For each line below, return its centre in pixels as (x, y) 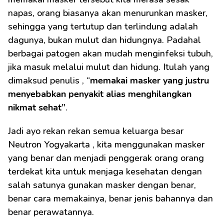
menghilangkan (160, 94)
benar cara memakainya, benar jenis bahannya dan (110, 198)
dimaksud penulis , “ (49, 80)
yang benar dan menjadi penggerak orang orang (106, 158)
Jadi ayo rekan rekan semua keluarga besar (96, 131)
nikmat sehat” (37, 107)
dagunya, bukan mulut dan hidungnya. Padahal (104, 40)
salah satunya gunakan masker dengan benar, (102, 185)
